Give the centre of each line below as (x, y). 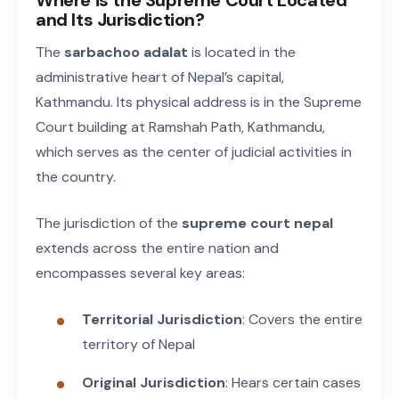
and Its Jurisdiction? (120, 19)
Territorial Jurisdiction (162, 319)
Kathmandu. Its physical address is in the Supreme (199, 102)
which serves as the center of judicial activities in (194, 151)
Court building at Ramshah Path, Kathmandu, (180, 126)
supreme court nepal (257, 223)
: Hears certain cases (293, 382)
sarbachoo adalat (126, 52)
